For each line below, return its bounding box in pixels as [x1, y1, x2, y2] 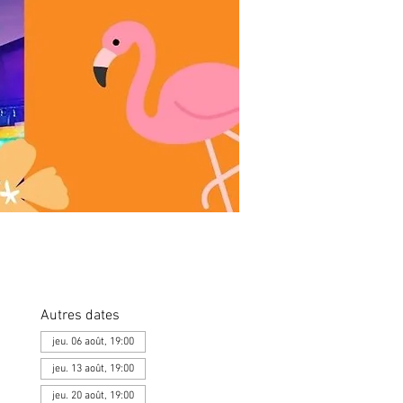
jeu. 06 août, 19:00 [51, 336, 134, 348]
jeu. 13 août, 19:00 [51, 363, 134, 375]
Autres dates [40, 307, 120, 325]
